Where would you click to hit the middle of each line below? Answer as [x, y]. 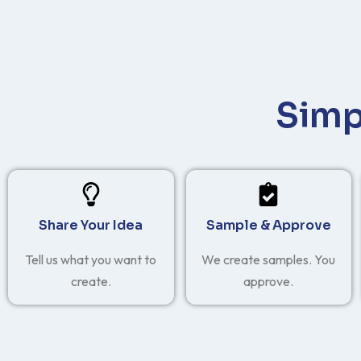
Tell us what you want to [91, 259]
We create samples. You [269, 259]
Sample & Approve [268, 225]
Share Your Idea [91, 225]
